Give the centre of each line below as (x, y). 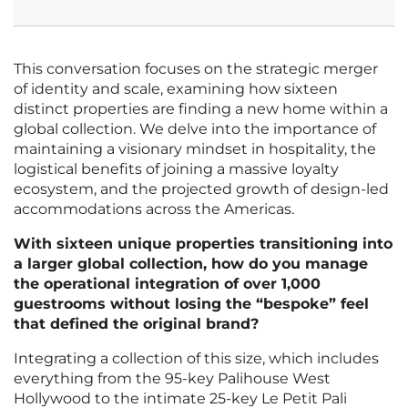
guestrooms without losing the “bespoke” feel (191, 304)
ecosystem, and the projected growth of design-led (201, 189)
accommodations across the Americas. (154, 209)
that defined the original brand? (136, 324)
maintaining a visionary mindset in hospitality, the (195, 149)
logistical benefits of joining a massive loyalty (176, 169)
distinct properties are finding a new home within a (201, 109)
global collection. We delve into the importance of (195, 129)
